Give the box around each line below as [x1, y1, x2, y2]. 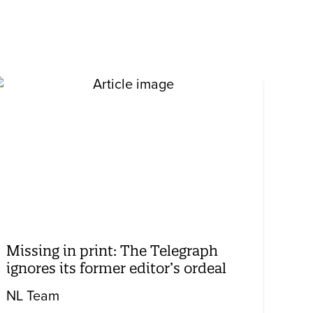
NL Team [6, 288, 60, 305]
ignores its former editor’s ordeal [6, 259, 227, 277]
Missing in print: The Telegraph [6, 242, 219, 260]
